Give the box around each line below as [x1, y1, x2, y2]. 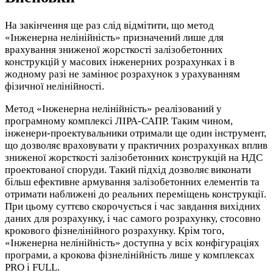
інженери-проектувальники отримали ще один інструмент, [5, 127, 266, 140]
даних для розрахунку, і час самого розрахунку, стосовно [5, 213, 261, 225]
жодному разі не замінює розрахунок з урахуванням [5, 68, 240, 80]
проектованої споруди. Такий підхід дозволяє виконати [5, 164, 251, 176]
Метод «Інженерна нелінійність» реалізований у [5, 103, 222, 115]
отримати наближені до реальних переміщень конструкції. [5, 188, 266, 200]
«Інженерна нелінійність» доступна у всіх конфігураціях [5, 237, 260, 249]
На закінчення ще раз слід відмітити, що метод [5, 19, 214, 32]
